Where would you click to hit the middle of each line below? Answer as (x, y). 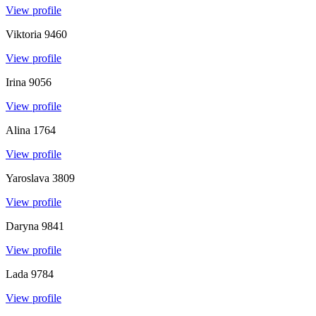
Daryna (22, 226)
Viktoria (24, 34)
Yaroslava (28, 178)
